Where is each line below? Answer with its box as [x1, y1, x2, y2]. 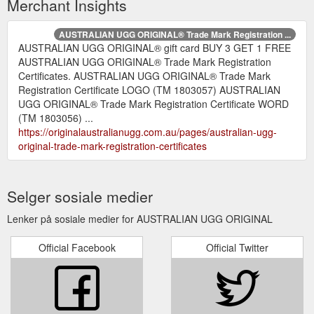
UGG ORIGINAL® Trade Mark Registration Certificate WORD [18, 96, 289, 111]
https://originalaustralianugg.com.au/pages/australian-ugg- [18, 124, 277, 139]
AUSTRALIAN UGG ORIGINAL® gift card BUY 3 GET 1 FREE [18, 40, 291, 55]
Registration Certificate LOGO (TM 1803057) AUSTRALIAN [18, 82, 280, 97]
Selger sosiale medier [7, 185, 153, 207]
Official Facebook [38, 240, 116, 254]
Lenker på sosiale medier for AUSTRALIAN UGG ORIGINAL [7, 211, 273, 226]
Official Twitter [206, 240, 268, 254]
